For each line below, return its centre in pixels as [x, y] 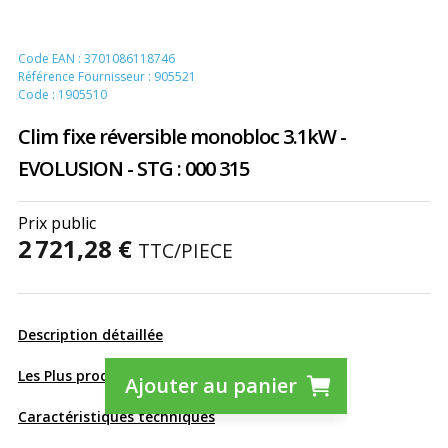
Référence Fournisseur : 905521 [107, 76]
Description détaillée [90, 335]
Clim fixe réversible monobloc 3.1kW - [182, 136]
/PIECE [203, 251]
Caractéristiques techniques [116, 417]
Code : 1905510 [62, 94]
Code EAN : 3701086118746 [96, 58]
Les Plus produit [73, 376]
